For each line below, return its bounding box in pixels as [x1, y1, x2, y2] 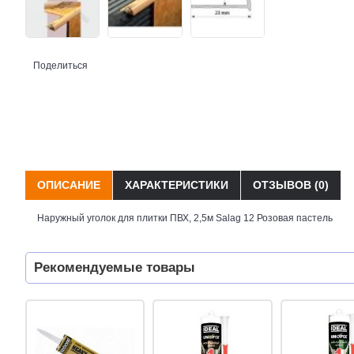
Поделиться [33, 59, 88, 71]
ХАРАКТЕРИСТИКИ [125, 178, 228, 191]
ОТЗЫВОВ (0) [253, 178, 329, 191]
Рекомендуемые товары [34, 259, 195, 275]
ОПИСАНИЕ [37, 178, 100, 191]
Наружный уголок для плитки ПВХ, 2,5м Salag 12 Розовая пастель [37, 212, 333, 224]
